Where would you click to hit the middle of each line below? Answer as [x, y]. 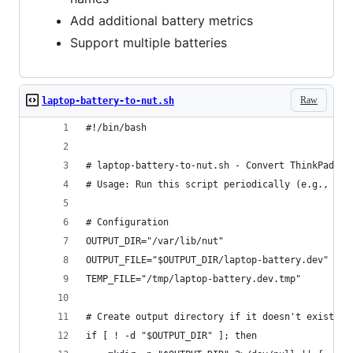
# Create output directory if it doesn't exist [210, 317]
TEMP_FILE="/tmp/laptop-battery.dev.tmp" [193, 279]
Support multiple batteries [149, 43]
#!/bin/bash [116, 128]
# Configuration [127, 223]
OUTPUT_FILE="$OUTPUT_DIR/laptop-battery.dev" [207, 260]
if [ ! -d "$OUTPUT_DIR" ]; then [171, 336]
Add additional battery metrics [162, 21]
